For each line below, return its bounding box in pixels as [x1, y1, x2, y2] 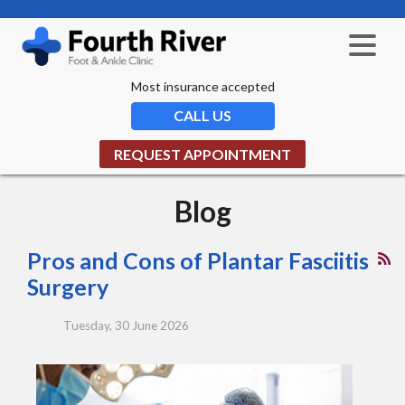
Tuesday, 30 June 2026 [63, 318, 189, 334]
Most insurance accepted [130, 78, 275, 94]
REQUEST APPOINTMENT [114, 145, 291, 163]
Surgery [27, 273, 108, 301]
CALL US [174, 106, 231, 124]
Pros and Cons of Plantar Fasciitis [27, 247, 369, 275]
